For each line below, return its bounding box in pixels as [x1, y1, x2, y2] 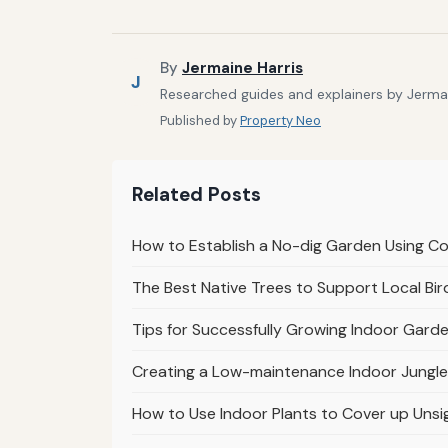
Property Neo [240, 111, 321, 129]
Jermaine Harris [182, 58, 303, 79]
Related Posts [132, 181, 261, 207]
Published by [160, 111, 240, 129]
